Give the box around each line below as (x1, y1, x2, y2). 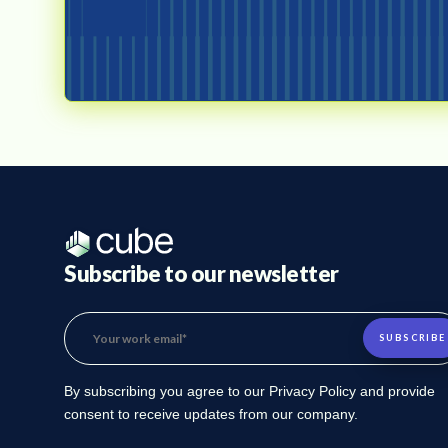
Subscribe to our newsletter (64, 260, 339, 288)
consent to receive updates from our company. (64, 406, 358, 423)
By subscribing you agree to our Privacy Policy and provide (64, 383, 435, 400)
